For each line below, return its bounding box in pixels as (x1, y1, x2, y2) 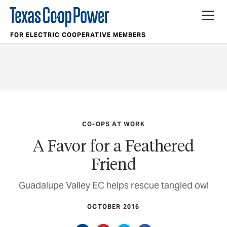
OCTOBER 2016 (87, 203, 140, 211)
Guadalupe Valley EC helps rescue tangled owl (18, 179, 209, 191)
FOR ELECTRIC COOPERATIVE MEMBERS (10, 31, 146, 39)
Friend (91, 153, 136, 174)
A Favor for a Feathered (33, 135, 194, 156)
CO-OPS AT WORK (82, 120, 145, 128)
